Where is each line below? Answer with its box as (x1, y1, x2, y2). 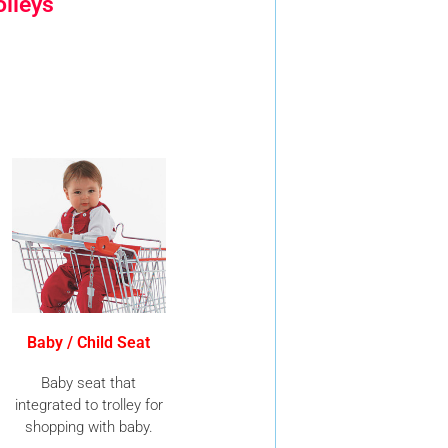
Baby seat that (41, 373, 137, 392)
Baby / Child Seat (27, 332, 151, 352)
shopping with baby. (24, 417, 153, 436)
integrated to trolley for (14, 395, 163, 414)
